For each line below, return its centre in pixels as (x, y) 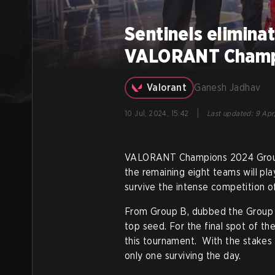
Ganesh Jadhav (227, 87)
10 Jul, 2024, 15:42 (157, 113)
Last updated (229, 113)
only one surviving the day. (183, 256)
